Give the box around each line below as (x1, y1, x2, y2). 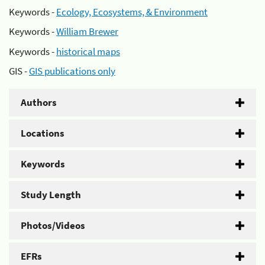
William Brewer (56, 25, 118, 38)
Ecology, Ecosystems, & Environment (56, 5, 208, 18)
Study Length (21, 188, 81, 201)
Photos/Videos (21, 219, 85, 232)
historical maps (56, 44, 120, 58)
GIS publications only (29, 64, 115, 77)
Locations (21, 127, 64, 140)
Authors (21, 96, 57, 109)
